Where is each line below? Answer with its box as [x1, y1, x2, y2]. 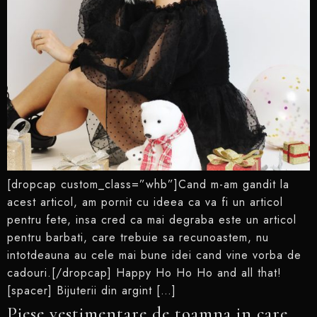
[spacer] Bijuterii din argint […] [7, 282, 176, 299]
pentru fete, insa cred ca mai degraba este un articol [7, 211, 296, 228]
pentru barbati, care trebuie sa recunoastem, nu [7, 229, 269, 246]
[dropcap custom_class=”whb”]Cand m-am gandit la [7, 175, 289, 192]
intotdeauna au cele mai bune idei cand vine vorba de [7, 246, 301, 263]
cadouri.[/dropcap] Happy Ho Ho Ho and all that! [7, 264, 282, 281]
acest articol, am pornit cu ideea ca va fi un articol [7, 193, 283, 210]
